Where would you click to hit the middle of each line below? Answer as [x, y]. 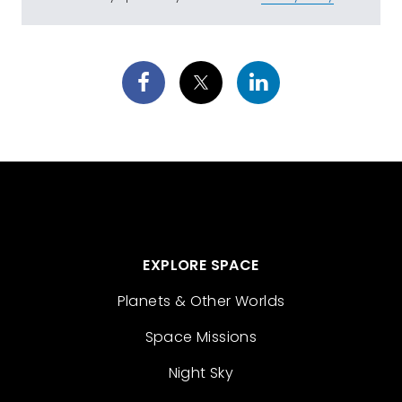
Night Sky [201, 373]
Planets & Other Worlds [201, 301]
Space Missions [201, 337]
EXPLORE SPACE [201, 265]
